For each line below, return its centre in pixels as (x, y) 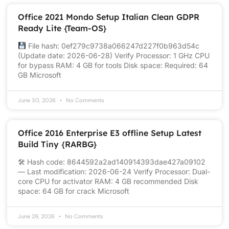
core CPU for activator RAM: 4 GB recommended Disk (108, 181)
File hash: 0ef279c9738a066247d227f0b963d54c (112, 45)
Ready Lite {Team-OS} (62, 28)
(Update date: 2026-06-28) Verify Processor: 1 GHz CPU (114, 55)
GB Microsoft (40, 75)
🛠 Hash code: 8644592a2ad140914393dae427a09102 (112, 162)
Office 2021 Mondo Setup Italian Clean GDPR (109, 17)
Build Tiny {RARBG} (58, 144)
